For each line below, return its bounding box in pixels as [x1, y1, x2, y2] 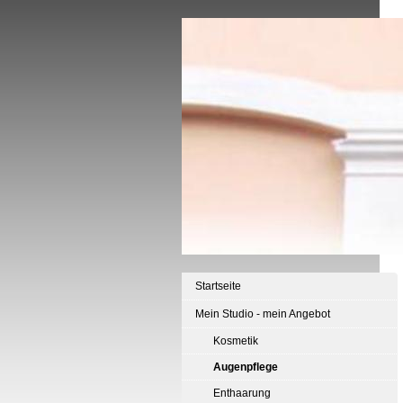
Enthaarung [213, 387, 271, 399]
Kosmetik [213, 335, 258, 347]
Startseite [195, 280, 241, 292]
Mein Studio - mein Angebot [195, 308, 330, 320]
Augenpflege [213, 361, 278, 373]
